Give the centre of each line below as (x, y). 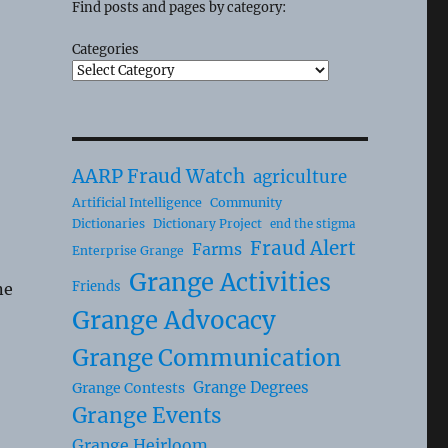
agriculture (299, 177)
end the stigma (312, 223)
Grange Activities (229, 282)
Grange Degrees (250, 387)
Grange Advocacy (173, 320)
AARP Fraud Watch (158, 176)
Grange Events (146, 415)
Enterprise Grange (127, 250)
